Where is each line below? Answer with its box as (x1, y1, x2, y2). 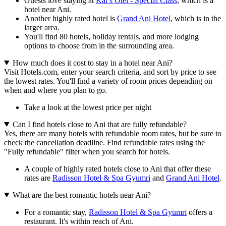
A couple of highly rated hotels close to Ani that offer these (24, 164, 211, 173)
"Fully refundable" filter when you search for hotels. (4, 147, 170, 156)
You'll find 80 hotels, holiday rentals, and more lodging (24, 32, 199, 41)
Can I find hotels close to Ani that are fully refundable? (12, 120, 187, 129)
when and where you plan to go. (4, 85, 107, 94)
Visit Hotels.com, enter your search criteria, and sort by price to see (4, 67, 216, 76)
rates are (24, 173, 52, 182)
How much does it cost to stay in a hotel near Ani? (12, 58, 173, 67)
